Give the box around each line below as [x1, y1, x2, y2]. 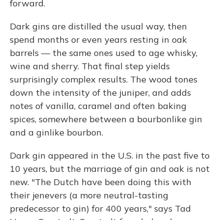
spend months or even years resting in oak [10, 34, 187, 45]
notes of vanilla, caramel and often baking [10, 100, 187, 111]
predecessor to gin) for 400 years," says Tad [10, 203, 191, 214]
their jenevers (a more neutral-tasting [10, 190, 168, 201]
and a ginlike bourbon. [10, 127, 103, 138]
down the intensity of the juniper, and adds [10, 87, 191, 98]
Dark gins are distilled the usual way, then [10, 21, 187, 32]
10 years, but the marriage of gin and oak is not [10, 163, 210, 174]
